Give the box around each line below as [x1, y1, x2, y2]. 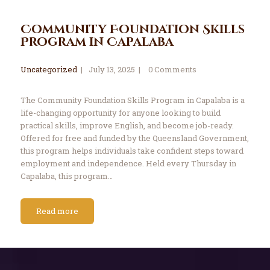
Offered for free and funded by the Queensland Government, [20, 133, 249, 144]
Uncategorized [20, 64, 77, 75]
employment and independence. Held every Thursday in [20, 158, 236, 169]
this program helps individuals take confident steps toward [20, 145, 243, 157]
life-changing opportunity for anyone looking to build [20, 107, 221, 119]
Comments [154, 64, 197, 75]
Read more [36, 206, 78, 217]
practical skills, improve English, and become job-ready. [20, 120, 234, 131]
